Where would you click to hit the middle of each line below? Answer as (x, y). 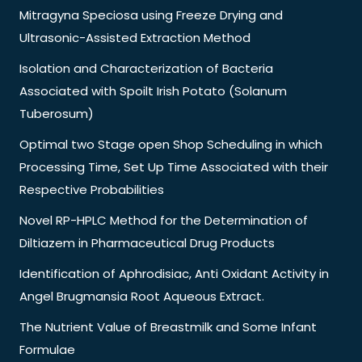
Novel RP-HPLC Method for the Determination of (164, 220)
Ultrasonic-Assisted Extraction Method (135, 37)
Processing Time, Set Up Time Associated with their (174, 166)
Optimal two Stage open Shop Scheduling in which (171, 144)
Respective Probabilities (92, 189)
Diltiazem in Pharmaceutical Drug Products (147, 242)
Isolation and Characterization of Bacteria (146, 68)
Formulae (47, 349)
